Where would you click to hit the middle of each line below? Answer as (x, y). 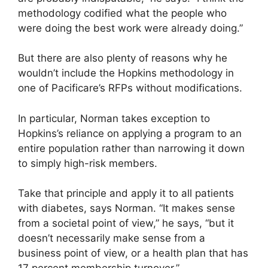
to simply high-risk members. (88, 163)
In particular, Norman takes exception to (114, 118)
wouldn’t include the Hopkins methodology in (126, 73)
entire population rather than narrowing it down (131, 148)
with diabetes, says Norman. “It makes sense (127, 208)
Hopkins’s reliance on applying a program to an (130, 133)
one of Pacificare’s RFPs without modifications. (130, 88)
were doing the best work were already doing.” (130, 28)
